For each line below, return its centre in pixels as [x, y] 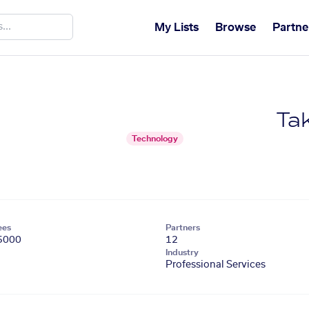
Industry [182, 252]
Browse [236, 28]
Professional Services [216, 265]
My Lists [177, 28]
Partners [183, 228]
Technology [154, 139]
